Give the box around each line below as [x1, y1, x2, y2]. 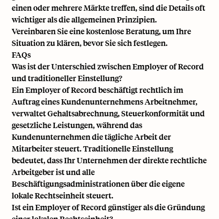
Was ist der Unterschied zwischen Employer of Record [12, 61, 204, 71]
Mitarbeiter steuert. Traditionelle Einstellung [12, 143, 173, 153]
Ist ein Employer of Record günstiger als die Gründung [12, 201, 205, 212]
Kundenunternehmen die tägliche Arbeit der [12, 131, 171, 142]
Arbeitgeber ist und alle [12, 166, 95, 177]
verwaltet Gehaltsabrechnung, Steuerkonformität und [12, 108, 205, 118]
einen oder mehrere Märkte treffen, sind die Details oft [12, 2, 205, 13]
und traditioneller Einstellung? [12, 72, 122, 83]
